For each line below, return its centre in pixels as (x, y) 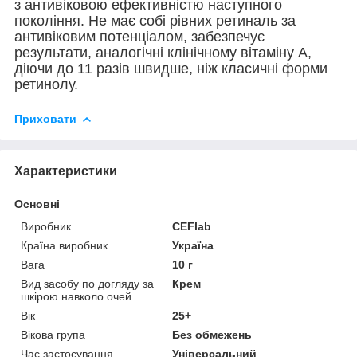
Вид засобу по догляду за (87, 283)
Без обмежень (212, 334)
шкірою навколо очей (76, 296)
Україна (193, 245)
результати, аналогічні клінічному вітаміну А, (163, 52)
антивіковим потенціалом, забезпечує (139, 36)
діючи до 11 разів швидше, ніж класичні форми (171, 68)
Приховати (45, 118)
